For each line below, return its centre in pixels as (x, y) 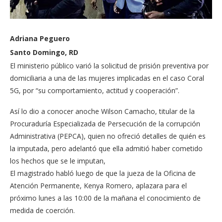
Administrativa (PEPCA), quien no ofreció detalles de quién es (108, 136)
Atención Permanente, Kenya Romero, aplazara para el (98, 186)
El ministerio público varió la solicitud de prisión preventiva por (109, 66)
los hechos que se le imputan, (58, 161)
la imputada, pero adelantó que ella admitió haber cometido (106, 149)
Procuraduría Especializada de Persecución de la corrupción (105, 124)
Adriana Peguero (40, 39)
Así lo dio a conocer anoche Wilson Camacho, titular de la (102, 111)
